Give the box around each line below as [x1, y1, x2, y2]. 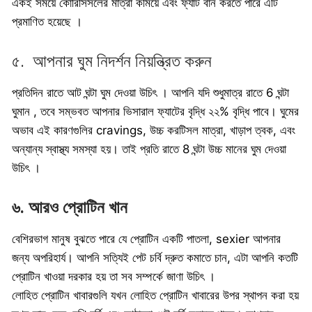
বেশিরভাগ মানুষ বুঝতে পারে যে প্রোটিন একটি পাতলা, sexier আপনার [12, 232, 281, 247]
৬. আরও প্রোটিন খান [12, 198, 127, 218]
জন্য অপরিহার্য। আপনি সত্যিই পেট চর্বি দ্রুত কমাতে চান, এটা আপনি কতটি [12, 251, 298, 265]
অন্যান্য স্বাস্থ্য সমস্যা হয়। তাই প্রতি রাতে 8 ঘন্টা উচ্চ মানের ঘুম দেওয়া [12, 141, 286, 156]
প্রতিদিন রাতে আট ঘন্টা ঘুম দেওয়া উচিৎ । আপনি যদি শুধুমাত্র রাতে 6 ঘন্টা [12, 85, 289, 100]
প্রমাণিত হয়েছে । [12, 14, 82, 29]
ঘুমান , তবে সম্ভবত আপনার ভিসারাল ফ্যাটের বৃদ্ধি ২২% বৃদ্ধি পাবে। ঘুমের [12, 104, 299, 118]
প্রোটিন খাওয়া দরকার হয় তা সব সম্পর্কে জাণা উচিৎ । [12, 270, 215, 284]
